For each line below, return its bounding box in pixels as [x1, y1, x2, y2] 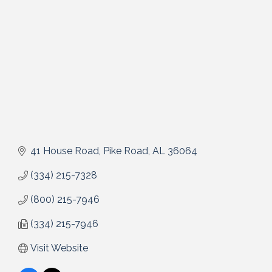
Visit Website [30, 242, 88, 254]
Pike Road [103, 145, 148, 157]
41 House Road [30, 145, 99, 157]
